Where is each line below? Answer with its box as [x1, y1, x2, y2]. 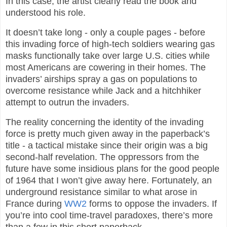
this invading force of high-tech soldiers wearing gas [6, 39, 215, 50]
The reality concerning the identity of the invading [6, 117, 204, 128]
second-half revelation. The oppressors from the [6, 152, 199, 163]
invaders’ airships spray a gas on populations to [6, 74, 197, 85]
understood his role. [6, 8, 88, 18]
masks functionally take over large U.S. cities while [6, 51, 210, 61]
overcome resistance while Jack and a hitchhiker [6, 86, 201, 96]
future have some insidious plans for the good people [6, 164, 219, 174]
